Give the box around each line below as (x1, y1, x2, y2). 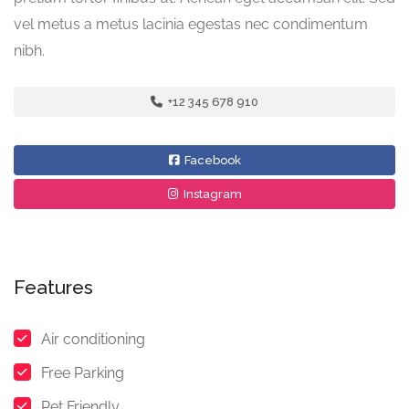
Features (14, 276, 93, 299)
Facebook (181, 153, 241, 168)
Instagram (180, 187, 242, 202)
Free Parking (41, 364, 124, 383)
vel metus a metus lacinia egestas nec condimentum (14, 16, 368, 34)
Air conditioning (41, 330, 145, 349)
